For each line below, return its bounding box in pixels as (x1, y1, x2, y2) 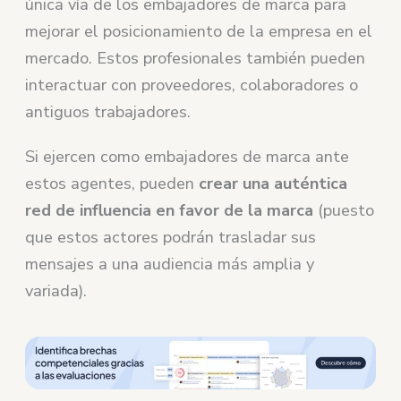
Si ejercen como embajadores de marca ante (25, 145, 350, 167)
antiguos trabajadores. (25, 100, 192, 123)
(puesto (313, 199, 375, 221)
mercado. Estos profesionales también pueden (25, 47, 366, 69)
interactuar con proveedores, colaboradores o (25, 73, 359, 96)
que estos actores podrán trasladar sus (25, 226, 317, 248)
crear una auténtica (199, 172, 348, 194)
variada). (25, 279, 88, 302)
